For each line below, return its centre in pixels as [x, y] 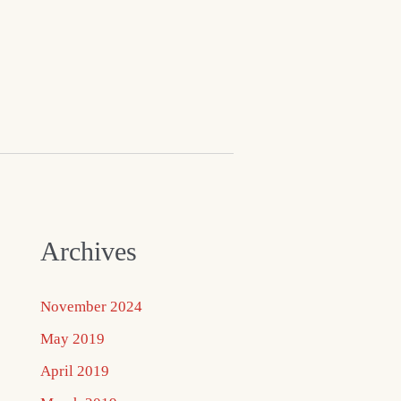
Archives [88, 251]
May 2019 [72, 338]
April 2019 [74, 371]
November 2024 [91, 306]
